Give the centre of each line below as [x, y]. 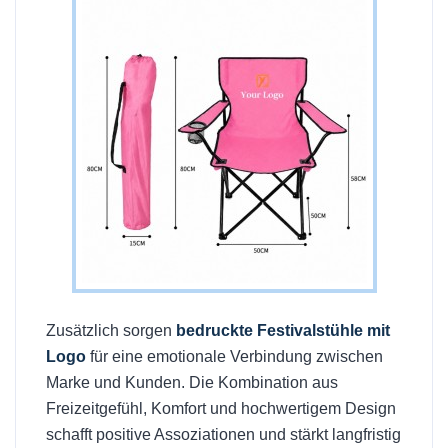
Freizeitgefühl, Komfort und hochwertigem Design [221, 409]
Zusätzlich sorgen [111, 331]
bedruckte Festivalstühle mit [283, 331]
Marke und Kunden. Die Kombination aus [192, 383]
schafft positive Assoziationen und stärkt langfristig [223, 435]
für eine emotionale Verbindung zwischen [234, 357]
